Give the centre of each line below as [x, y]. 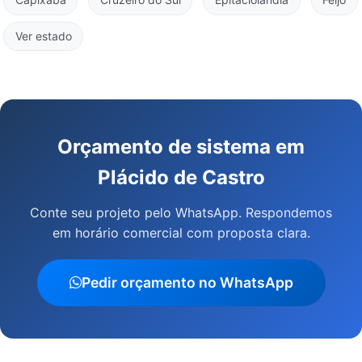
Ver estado [43, 36]
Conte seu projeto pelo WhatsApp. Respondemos [181, 213]
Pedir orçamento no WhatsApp [187, 283]
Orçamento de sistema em [181, 147]
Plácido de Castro [181, 178]
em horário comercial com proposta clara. [181, 233]
